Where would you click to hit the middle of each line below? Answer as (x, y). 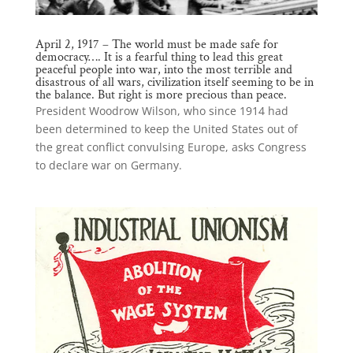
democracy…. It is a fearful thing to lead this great (159, 57)
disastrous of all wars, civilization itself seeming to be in (174, 82)
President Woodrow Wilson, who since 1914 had (162, 110)
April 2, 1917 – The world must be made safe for (156, 44)
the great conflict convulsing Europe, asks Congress (171, 147)
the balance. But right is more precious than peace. (161, 95)
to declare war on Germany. (108, 165)
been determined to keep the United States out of (166, 128)
